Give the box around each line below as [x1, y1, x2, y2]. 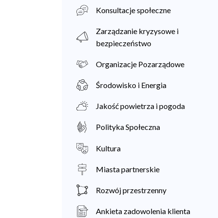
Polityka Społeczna [96, 122, 160, 132]
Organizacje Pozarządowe [96, 59, 184, 69]
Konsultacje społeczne [96, 5, 171, 15]
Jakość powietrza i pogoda [96, 101, 185, 111]
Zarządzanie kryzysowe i [96, 26, 179, 36]
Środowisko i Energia [96, 80, 166, 90]
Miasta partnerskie [96, 164, 160, 174]
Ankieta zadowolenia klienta [96, 206, 190, 216]
